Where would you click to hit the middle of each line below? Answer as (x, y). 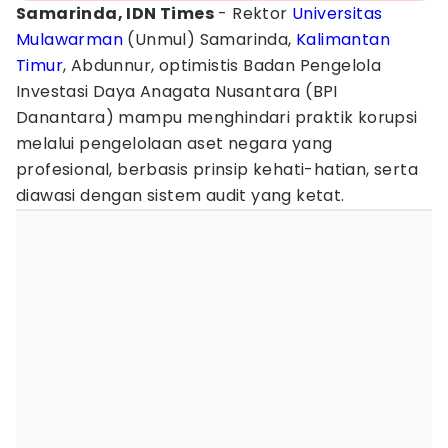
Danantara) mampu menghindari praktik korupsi (217, 117)
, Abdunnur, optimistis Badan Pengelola (222, 65)
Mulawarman (70, 39)
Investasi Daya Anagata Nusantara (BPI (177, 91)
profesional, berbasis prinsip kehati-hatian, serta (217, 169)
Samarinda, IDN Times (115, 13)
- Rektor (253, 13)
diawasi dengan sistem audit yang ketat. (180, 195)
